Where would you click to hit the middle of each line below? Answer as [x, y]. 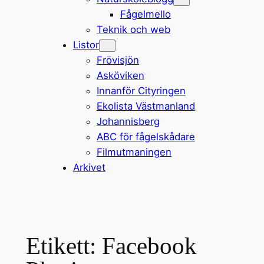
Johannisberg [128, 121]
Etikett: [64, 246]
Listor [86, 44]
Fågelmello [145, 14]
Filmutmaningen [134, 152]
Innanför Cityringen [141, 90]
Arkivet [89, 167]
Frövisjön [118, 60]
